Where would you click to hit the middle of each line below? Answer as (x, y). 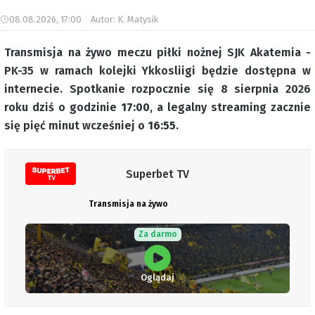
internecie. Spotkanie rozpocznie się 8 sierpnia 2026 (157, 89)
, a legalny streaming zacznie (230, 107)
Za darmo (157, 234)
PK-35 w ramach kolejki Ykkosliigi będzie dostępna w (157, 71)
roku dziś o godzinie (63, 107)
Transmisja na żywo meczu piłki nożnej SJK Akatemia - (157, 52)
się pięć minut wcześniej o (76, 126)
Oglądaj (157, 277)
